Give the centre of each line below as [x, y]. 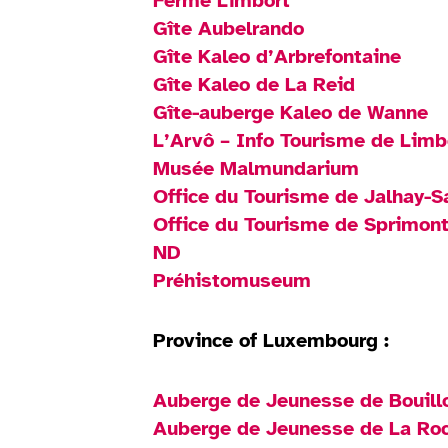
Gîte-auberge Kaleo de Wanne [291, 112]
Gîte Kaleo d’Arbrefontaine [277, 56]
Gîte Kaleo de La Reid [254, 84]
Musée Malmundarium [256, 168]
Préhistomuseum [232, 280]
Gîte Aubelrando [229, 28]
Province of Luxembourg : [271, 340]
